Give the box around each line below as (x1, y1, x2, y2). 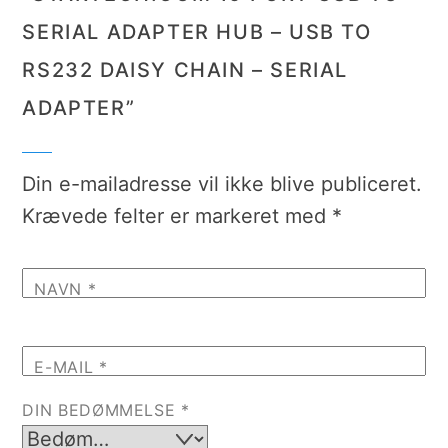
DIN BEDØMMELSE (22, 400, 182, 421)
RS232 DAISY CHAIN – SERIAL (22, 58, 349, 83)
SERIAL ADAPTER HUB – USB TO (22, 20, 372, 45)
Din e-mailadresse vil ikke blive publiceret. (22, 172, 423, 197)
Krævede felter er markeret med (22, 204, 333, 229)
